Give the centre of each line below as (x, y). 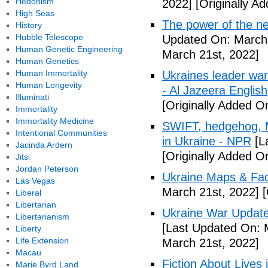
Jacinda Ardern (44, 145)
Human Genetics (47, 61)
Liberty (28, 229)
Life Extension (42, 240)
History (28, 25)
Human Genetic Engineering (69, 49)
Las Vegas (35, 181)
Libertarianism (42, 217)
